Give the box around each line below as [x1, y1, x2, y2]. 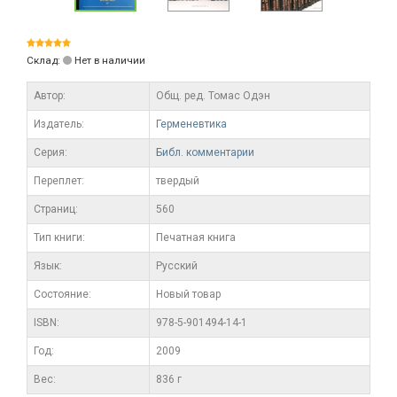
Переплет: [34, 174, 84, 187]
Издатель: [34, 117, 84, 130]
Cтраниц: [34, 202, 78, 215]
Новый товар [156, 287, 221, 300]
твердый [156, 174, 199, 187]
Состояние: [34, 287, 91, 300]
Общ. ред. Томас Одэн [156, 89, 270, 102]
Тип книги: [34, 230, 85, 244]
